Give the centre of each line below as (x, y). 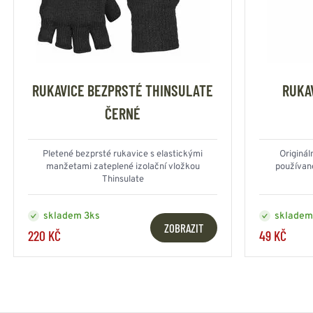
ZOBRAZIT (184, 228)
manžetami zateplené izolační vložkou (123, 167)
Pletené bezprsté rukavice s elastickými (123, 155)
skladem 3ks (72, 216)
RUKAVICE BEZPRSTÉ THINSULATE (123, 90)
